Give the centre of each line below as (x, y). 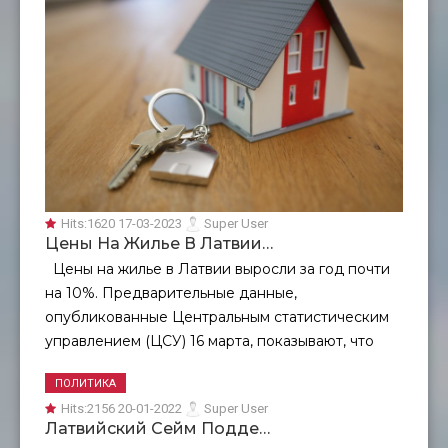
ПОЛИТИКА (85, 383)
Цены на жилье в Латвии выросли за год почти (217, 268)
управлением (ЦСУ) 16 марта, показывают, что (209, 340)
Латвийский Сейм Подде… (157, 428)
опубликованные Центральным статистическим (217, 316)
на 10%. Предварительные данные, (171, 292)
